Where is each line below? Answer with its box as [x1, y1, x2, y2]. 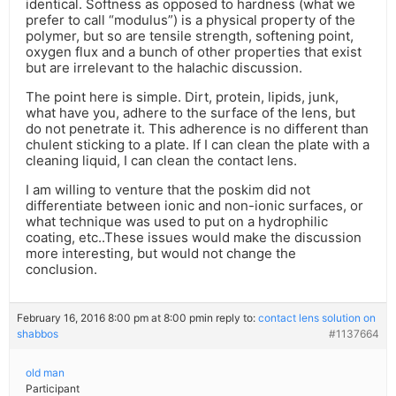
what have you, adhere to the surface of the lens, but [26, 104, 355, 122]
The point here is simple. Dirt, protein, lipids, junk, [26, 88, 339, 106]
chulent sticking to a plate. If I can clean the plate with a [26, 136, 369, 154]
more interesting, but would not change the [26, 245, 296, 263]
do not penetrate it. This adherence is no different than [26, 120, 369, 138]
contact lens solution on [258, 311, 376, 325]
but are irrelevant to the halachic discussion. [26, 59, 302, 77]
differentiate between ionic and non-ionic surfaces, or [26, 197, 363, 215]
